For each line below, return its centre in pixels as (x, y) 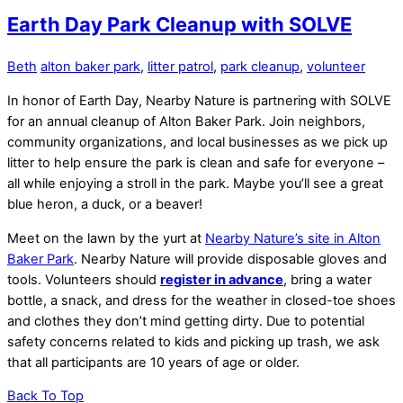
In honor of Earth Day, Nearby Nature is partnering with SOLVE (199, 100)
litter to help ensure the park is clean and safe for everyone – (196, 162)
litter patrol (180, 67)
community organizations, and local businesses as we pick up (197, 142)
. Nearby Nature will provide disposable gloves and (230, 259)
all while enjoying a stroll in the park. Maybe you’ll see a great (195, 183)
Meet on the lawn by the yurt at (106, 238)
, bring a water (327, 279)
